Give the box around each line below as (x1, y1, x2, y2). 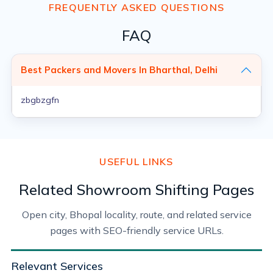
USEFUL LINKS (99, 155, 174, 168)
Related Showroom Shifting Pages (19, 180, 254, 199)
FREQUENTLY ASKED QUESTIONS (48, 1, 225, 13)
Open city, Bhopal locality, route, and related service (21, 208, 252, 221)
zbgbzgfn (21, 94, 59, 105)
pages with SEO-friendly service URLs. (49, 224, 224, 236)
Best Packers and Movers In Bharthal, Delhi (21, 64, 218, 76)
